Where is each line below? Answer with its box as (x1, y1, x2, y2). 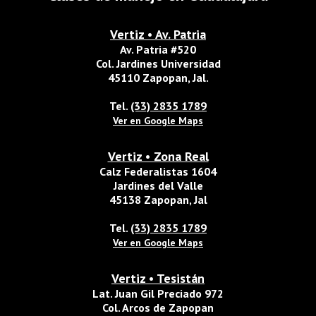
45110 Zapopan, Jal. (107, 71, 209, 85)
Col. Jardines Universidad (95, 56, 221, 71)
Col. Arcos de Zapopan (102, 300, 214, 315)
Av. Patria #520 (120, 42, 196, 56)
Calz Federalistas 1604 (99, 164, 217, 178)
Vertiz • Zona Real (107, 148, 209, 164)
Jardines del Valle (113, 178, 203, 193)
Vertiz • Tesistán (111, 270, 205, 286)
